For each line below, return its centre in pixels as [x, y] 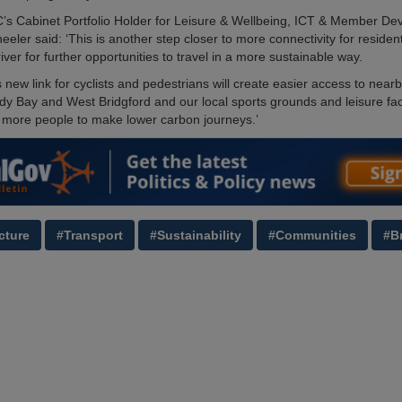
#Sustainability [196, 236]
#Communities [312, 236]
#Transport [90, 236]
